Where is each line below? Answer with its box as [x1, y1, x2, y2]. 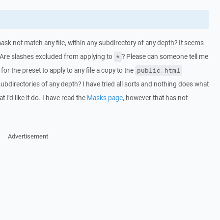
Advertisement [7, 132, 48, 140]
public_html [137, 66, 180, 75]
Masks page [86, 93, 123, 102]
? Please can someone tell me [121, 52, 208, 61]
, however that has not [122, 93, 188, 102]
